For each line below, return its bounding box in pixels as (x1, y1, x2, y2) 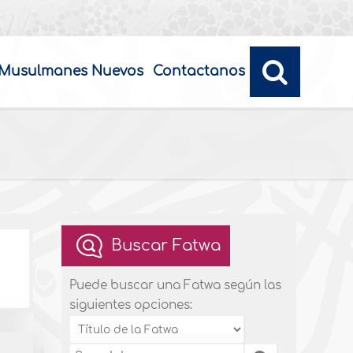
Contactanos (152, 64, 245, 79)
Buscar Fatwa (111, 236, 221, 255)
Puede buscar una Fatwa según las (69, 279, 282, 292)
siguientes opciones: (69, 299, 193, 312)
